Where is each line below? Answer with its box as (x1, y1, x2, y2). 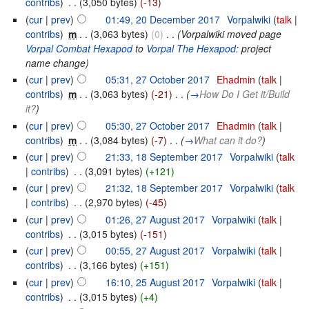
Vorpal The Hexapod (146, 41, 237, 55)
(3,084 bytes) (90, 132, 149, 147)
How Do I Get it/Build (199, 87, 290, 101)
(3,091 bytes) (85, 163, 143, 178)
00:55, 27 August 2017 (106, 243, 206, 258)
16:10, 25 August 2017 (106, 275, 206, 289)
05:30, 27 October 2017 (106, 118, 210, 132)
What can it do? (194, 132, 263, 147)
